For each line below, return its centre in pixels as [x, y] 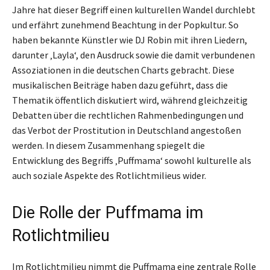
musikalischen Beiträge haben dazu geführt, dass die [120, 85]
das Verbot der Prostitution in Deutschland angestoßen [127, 130]
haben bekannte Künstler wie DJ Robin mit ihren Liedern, [130, 40]
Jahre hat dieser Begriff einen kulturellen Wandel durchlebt [134, 10]
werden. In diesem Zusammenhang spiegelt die [108, 146]
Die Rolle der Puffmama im [108, 213]
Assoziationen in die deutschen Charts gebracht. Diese [123, 70]
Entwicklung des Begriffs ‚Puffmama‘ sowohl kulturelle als [132, 161]
